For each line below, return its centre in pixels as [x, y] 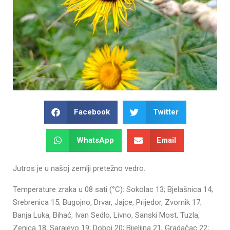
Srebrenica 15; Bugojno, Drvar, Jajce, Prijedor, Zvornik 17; [107, 202]
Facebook [92, 112]
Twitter [166, 112]
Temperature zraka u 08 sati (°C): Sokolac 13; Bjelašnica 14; [113, 189]
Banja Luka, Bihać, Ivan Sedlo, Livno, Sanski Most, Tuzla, [106, 215]
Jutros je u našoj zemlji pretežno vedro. [79, 168]
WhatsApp [95, 140]
